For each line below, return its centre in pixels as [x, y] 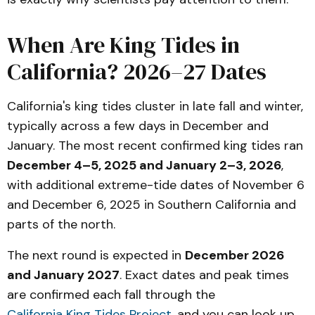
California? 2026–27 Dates [137, 72]
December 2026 [234, 255]
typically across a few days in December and [138, 126]
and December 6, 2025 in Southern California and [152, 205]
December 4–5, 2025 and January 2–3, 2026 [144, 165]
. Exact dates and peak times [204, 275]
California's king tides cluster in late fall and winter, [155, 106]
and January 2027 [63, 275]
